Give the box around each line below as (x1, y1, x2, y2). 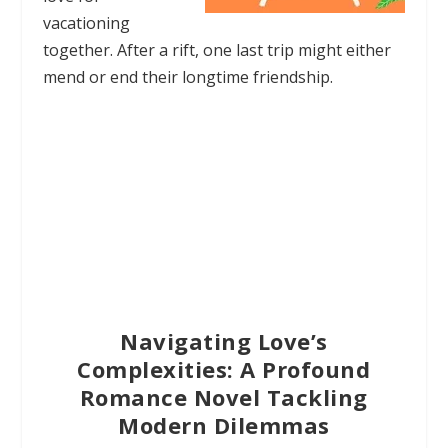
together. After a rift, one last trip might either (42, 39, 391, 62)
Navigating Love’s (120, 326, 328, 357)
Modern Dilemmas (118, 410, 330, 441)
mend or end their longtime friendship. (42, 66, 333, 89)
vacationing (42, 12, 130, 35)
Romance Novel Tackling (79, 382, 368, 413)
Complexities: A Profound (77, 354, 371, 385)
